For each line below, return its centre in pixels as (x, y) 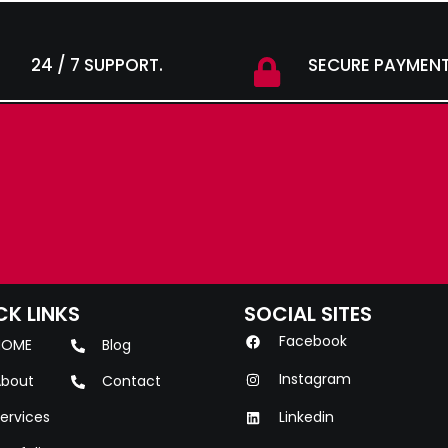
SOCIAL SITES (308, 314)
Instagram (314, 379)
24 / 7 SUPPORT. (96, 65)
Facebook (312, 341)
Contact (131, 381)
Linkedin (306, 417)
